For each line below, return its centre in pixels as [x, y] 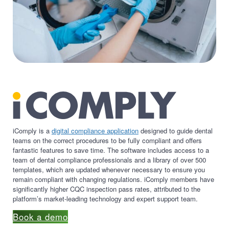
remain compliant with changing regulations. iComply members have [113, 179]
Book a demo [40, 217]
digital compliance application [95, 131]
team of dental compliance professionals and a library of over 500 [109, 160]
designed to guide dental [175, 131]
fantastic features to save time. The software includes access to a [111, 150]
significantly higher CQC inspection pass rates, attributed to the [106, 189]
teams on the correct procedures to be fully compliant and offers [107, 140]
